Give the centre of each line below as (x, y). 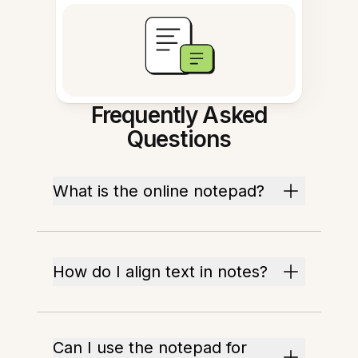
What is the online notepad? (159, 191)
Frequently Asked (179, 115)
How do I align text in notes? (161, 272)
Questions (179, 139)
